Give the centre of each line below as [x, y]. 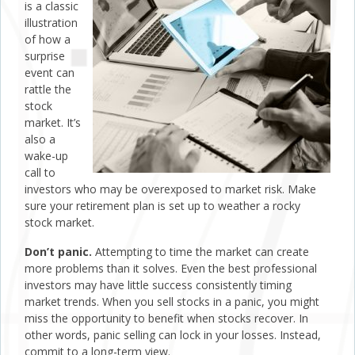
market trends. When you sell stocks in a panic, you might [172, 302]
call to [40, 173]
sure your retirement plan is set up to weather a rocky [162, 206]
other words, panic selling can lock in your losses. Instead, [173, 335]
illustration [51, 23]
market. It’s [53, 123]
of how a [48, 40]
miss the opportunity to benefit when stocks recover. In [166, 319]
